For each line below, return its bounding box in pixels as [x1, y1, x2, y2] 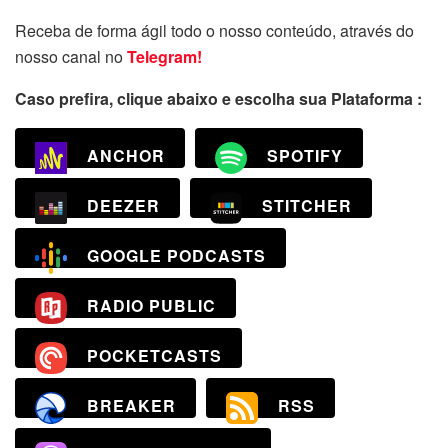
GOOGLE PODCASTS [87, 244, 266, 268]
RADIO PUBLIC [87, 294, 216, 318]
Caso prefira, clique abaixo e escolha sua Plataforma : [15, 86, 422, 110]
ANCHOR [87, 144, 165, 168]
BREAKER [87, 394, 176, 418]
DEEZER [87, 194, 160, 218]
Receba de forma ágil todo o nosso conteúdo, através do [15, 18, 414, 42]
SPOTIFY [267, 144, 343, 168]
